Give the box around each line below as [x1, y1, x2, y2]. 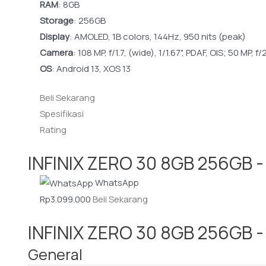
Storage [40, 14, 74, 27]
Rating [40, 123, 66, 137]
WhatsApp [95, 176, 139, 189]
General [28, 243, 83, 265]
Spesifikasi [40, 107, 84, 121]
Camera [40, 46, 73, 59]
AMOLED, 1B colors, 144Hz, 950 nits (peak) [74, 30, 246, 43]
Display [40, 30, 69, 43]
